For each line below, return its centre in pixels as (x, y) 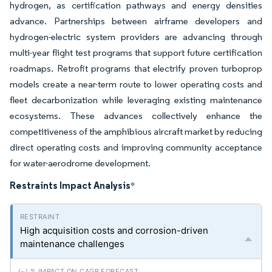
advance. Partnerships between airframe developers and (136, 21)
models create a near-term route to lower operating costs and (136, 84)
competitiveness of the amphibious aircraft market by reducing (136, 131)
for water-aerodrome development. (81, 163)
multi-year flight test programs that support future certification (136, 53)
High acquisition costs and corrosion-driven (114, 230)
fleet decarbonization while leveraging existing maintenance (136, 100)
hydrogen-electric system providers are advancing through (136, 37)
